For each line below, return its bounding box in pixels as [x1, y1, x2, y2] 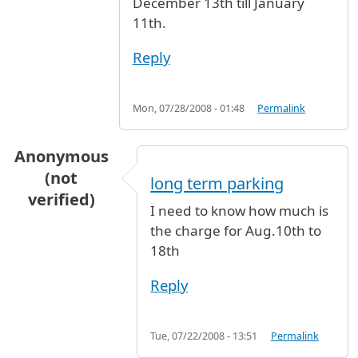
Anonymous [14, 145, 109, 168]
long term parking [150, 172, 284, 194]
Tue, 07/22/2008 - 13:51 [150, 329, 258, 344]
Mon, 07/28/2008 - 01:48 [132, 101, 245, 116]
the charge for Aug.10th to [150, 221, 322, 240]
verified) [27, 189, 95, 211]
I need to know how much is [150, 201, 329, 220]
